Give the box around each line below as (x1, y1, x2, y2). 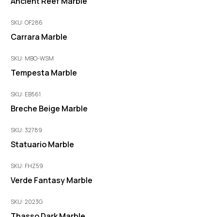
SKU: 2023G (11, 197, 43, 206)
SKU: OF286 (11, 18, 43, 27)
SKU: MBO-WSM (11, 54, 54, 62)
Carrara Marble (11, 31, 68, 42)
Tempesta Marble (11, 67, 77, 78)
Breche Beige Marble (11, 103, 88, 114)
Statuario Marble (11, 139, 75, 150)
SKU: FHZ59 (11, 161, 44, 170)
